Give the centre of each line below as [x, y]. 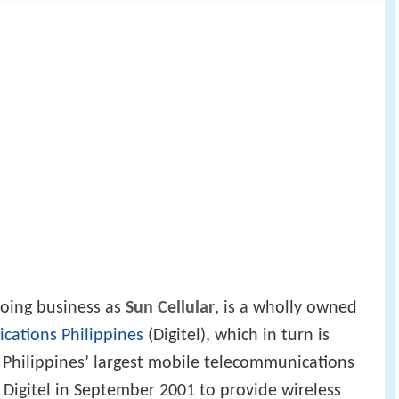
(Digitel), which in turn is [236, 335]
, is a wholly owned [286, 308]
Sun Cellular [170, 308]
